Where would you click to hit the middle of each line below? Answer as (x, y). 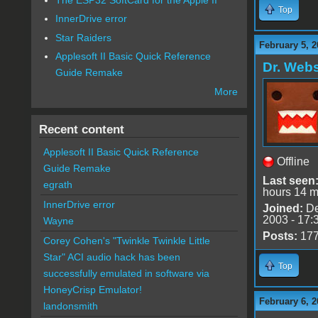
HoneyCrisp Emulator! (92, 290)
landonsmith (70, 306)
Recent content (81, 130)
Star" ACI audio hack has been (111, 257)
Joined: (283, 208)
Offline (293, 161)
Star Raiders (84, 37)
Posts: (280, 236)
